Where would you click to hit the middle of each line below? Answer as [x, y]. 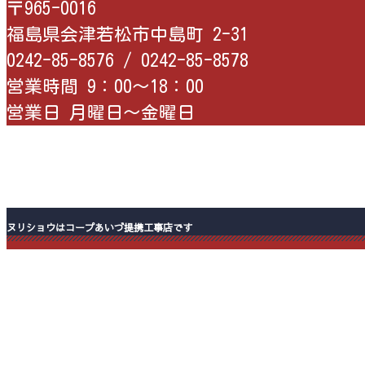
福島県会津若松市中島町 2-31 [128, 34]
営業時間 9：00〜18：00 [105, 86]
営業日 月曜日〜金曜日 [101, 112]
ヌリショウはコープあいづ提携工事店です [99, 227]
